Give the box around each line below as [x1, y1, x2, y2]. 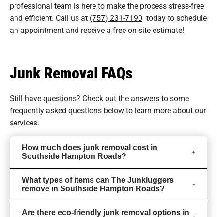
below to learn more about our [102, 105, 206, 115]
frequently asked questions [10, 105, 102, 115]
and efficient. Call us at [10, 12, 90, 23]
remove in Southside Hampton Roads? [22, 184, 165, 193]
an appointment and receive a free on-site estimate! [10, 24, 184, 35]
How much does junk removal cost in [22, 143, 157, 152]
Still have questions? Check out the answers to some [10, 93, 189, 103]
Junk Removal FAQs [10, 62, 132, 83]
